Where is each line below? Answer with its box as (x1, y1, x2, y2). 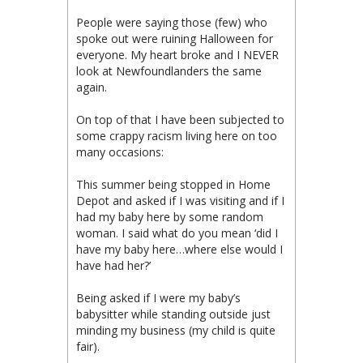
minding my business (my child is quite (76, 322, 275, 338)
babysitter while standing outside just (76, 305, 271, 322)
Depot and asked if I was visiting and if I (76, 192, 284, 208)
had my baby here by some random (76, 208, 263, 224)
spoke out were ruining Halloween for (76, 30, 273, 46)
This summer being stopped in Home (76, 176, 271, 192)
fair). (76, 338, 100, 354)
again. (76, 79, 107, 95)
